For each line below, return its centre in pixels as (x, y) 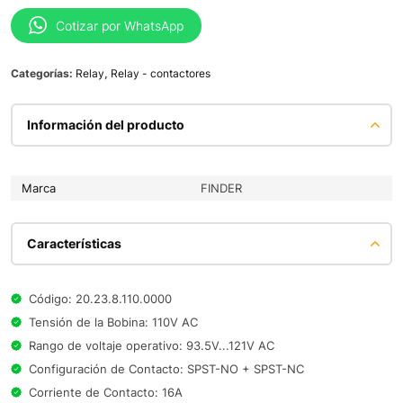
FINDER (221, 188)
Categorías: (43, 73)
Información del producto (106, 124)
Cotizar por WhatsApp (120, 25)
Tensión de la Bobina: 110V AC (113, 322)
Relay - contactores (161, 73)
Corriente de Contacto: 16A (106, 392)
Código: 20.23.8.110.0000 (100, 298)
